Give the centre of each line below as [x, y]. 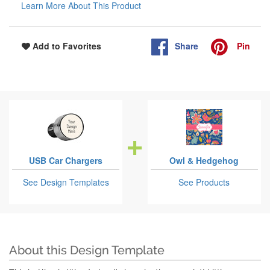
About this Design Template [87, 250]
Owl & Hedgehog [204, 161]
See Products [204, 182]
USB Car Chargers [66, 161]
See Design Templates [66, 182]
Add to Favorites [66, 46]
